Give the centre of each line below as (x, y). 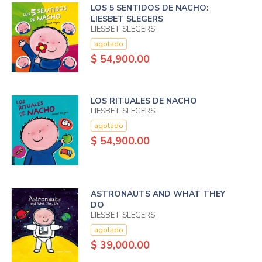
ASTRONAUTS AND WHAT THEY (158, 194)
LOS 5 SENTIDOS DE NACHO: (149, 8)
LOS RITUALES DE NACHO (144, 101)
